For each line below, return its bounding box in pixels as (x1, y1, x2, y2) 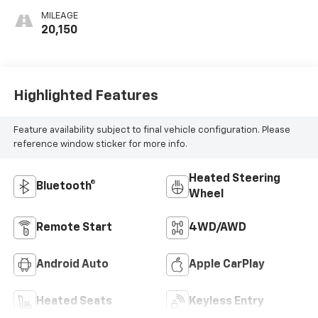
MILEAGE (40, 11, 78, 21)
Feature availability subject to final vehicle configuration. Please (13, 125, 290, 135)
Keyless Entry (189, 296, 264, 308)
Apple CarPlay (189, 259, 265, 271)
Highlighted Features (13, 88, 158, 103)
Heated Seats (35, 296, 112, 308)
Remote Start (35, 222, 112, 234)
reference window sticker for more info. (13, 139, 187, 149)
